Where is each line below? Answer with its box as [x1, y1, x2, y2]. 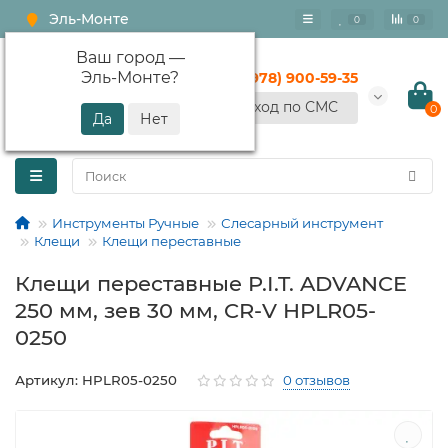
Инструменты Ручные [52, 215, 199, 231]
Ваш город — [75, 48, 185, 67]
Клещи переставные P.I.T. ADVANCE [15, 271, 407, 296]
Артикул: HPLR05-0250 [15, 372, 177, 388]
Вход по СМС [244, 98, 338, 116]
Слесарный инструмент [221, 215, 383, 231]
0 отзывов [283, 372, 350, 388]
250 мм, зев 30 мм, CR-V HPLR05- [15, 298, 376, 323]
